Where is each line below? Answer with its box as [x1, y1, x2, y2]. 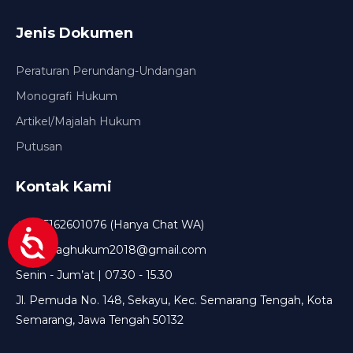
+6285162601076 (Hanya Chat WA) [16, 217, 204, 232]
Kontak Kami [16, 177, 112, 195]
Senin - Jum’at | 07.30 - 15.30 [16, 267, 173, 282]
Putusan [16, 139, 62, 154]
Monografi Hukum [16, 88, 117, 103]
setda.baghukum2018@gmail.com [16, 242, 206, 257]
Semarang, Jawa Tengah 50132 [16, 312, 184, 327]
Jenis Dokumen [16, 24, 133, 42]
